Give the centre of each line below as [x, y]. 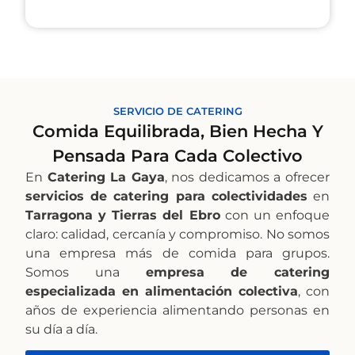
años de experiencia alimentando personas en [177, 310]
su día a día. [61, 329]
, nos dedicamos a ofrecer [247, 177]
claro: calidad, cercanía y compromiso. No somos [177, 234]
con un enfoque [275, 215]
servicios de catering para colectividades [166, 196]
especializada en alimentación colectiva [162, 291]
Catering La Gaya [106, 177]
